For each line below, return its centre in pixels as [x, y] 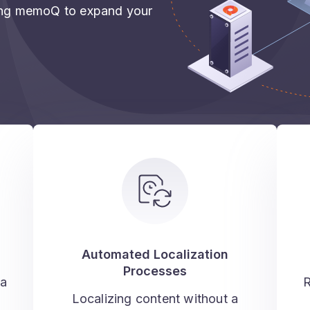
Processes [155, 271]
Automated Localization [155, 254]
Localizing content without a [155, 299]
